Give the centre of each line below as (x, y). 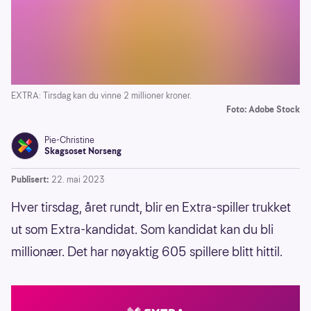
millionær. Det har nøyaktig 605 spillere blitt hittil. (147, 252)
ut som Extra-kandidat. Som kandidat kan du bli (142, 230)
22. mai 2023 (78, 180)
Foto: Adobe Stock (263, 110)
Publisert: (30, 180)
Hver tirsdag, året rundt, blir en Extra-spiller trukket (151, 208)
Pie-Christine (69, 140)
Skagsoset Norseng (83, 151)
